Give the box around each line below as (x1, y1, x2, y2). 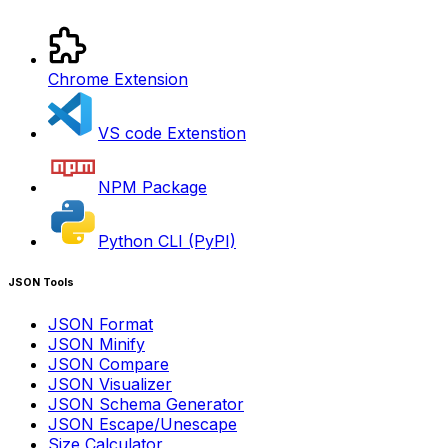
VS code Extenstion (98, 122, 246, 143)
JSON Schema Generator (48, 393, 244, 414)
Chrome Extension (48, 68, 188, 89)
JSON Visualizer (48, 373, 172, 394)
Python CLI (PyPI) (98, 230, 236, 251)
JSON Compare (48, 353, 169, 374)
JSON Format (48, 313, 153, 334)
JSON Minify (48, 333, 145, 354)
